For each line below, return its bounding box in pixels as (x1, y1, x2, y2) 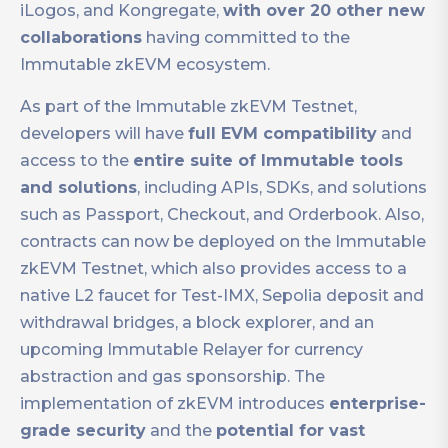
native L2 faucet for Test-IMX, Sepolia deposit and (20, 286, 424, 306)
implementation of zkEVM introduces (20, 394, 329, 414)
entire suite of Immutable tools (133, 151, 403, 171)
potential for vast (216, 421, 365, 441)
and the (146, 421, 216, 441)
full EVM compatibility (188, 124, 377, 144)
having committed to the (142, 28, 350, 48)
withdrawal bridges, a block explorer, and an (20, 313, 374, 333)
